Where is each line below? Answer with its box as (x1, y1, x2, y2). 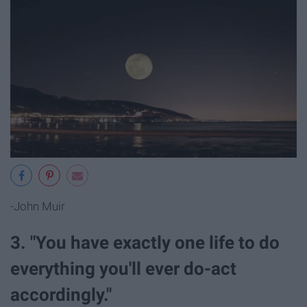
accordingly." (10, 284, 112, 306)
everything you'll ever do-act (10, 258, 236, 280)
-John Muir (10, 199, 65, 213)
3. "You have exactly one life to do (10, 232, 280, 254)
